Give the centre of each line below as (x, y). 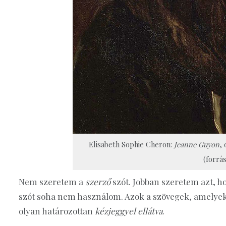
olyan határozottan (57, 211)
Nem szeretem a (52, 181)
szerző (98, 181)
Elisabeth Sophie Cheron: (131, 145)
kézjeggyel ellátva (129, 211)
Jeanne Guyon (196, 145)
